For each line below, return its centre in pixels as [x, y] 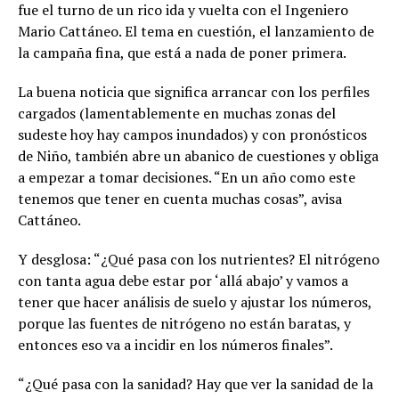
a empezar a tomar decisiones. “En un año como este [187, 177]
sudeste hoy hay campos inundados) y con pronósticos [192, 134]
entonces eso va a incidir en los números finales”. [175, 344]
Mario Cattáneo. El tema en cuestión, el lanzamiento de [196, 31]
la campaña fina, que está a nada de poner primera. [182, 52]
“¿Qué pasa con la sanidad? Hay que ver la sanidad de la [195, 383]
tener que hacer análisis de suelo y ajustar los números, [195, 301]
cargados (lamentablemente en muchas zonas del [177, 113]
